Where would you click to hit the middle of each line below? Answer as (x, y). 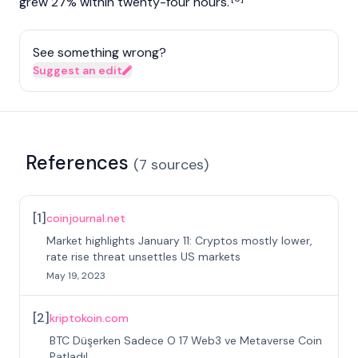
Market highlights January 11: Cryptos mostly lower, (179, 241)
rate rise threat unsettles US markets (143, 257)
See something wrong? (99, 52)
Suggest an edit (78, 70)
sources (177, 165)
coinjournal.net (86, 218)
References (77, 163)
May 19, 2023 (76, 276)
